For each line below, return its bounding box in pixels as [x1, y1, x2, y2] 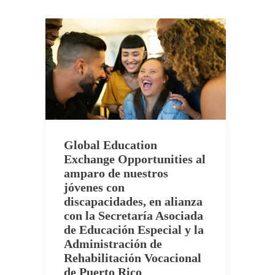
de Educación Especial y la [64, 223, 204, 237]
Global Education [64, 138, 157, 152]
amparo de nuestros [64, 166, 168, 180]
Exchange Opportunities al [64, 152, 206, 166]
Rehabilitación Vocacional [64, 251, 201, 265]
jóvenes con [64, 180, 125, 195]
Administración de [64, 237, 162, 251]
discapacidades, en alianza [64, 195, 203, 209]
